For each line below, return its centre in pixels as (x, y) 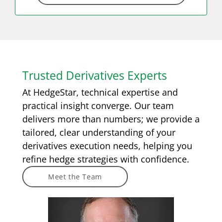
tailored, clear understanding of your (99, 132)
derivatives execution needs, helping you (107, 145)
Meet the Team (75, 176)
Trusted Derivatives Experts (95, 75)
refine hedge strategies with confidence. (106, 159)
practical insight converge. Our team (98, 105)
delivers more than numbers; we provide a (111, 119)
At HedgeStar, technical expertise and (100, 92)
